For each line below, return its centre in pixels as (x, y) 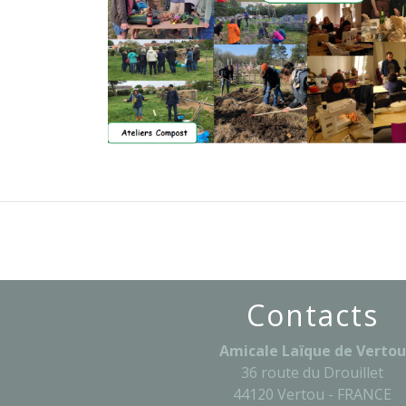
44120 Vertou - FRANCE (313, 394)
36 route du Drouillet (313, 372)
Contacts (312, 314)
